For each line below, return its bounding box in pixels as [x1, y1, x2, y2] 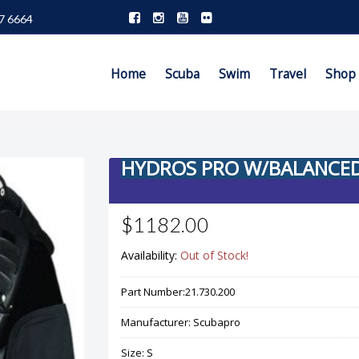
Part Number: [120, 284, 185, 299]
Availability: [120, 248, 180, 263]
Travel [269, 66, 306, 83]
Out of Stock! [179, 248, 248, 263]
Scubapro [192, 315, 240, 329]
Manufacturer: [120, 315, 193, 329]
